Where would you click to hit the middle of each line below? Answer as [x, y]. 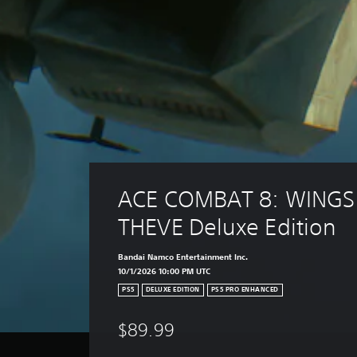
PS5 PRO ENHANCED [245, 290]
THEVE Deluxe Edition [228, 227]
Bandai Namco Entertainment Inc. [183, 257]
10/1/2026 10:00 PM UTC [165, 271]
